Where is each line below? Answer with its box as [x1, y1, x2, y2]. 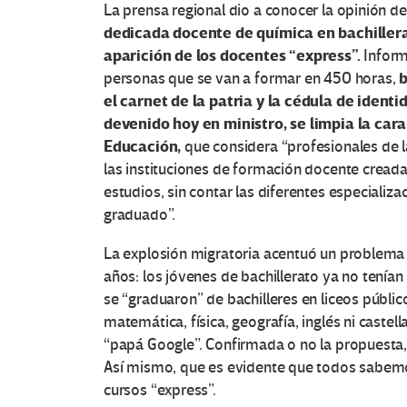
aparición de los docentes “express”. [104, 45, 364, 67]
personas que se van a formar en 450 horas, [104, 69, 400, 89]
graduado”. [104, 205, 176, 225]
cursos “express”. [104, 381, 216, 401]
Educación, [104, 136, 185, 158]
